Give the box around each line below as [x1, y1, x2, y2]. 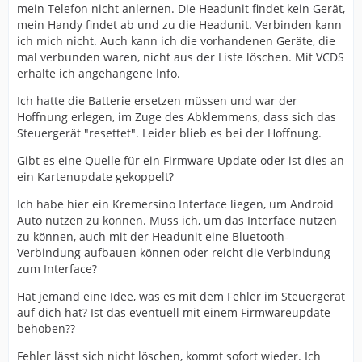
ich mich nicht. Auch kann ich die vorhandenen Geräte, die [17, 33, 335, 48]
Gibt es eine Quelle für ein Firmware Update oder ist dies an [17, 153, 344, 168]
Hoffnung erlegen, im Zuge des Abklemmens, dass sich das [17, 109, 336, 124]
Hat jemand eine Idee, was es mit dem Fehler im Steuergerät [17, 288, 345, 304]
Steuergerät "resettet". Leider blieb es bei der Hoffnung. [17, 125, 322, 141]
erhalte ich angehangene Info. [17, 65, 180, 81]
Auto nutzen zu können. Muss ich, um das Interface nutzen [17, 213, 337, 228]
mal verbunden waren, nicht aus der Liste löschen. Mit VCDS [17, 49, 344, 65]
